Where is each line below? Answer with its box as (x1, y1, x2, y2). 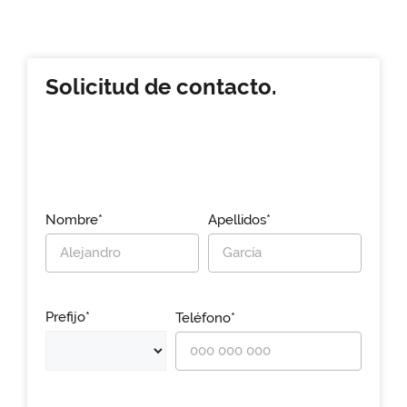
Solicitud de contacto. (45, 74, 276, 101)
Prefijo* (45, 309, 90, 326)
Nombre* (45, 212, 103, 229)
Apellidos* (208, 212, 271, 229)
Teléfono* (175, 309, 236, 326)
